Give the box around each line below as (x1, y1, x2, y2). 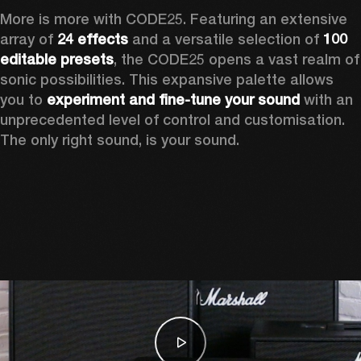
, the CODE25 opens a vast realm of (114, 50, 359, 68)
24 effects (57, 30, 128, 48)
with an (300, 90, 353, 108)
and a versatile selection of (128, 30, 323, 48)
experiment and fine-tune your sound (47, 90, 300, 108)
